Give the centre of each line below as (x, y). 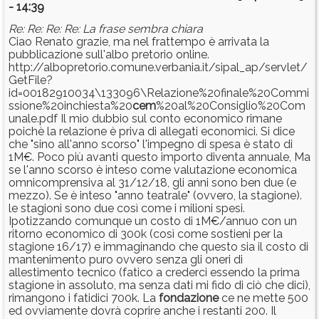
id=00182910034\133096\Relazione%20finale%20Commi (159, 93)
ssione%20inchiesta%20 (70, 106)
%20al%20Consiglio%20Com (231, 106)
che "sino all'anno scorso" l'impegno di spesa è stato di (151, 145)
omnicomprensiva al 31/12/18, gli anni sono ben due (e (152, 183)
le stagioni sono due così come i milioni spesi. (127, 209)
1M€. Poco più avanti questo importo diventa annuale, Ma (159, 157)
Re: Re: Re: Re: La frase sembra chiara (106, 29)
